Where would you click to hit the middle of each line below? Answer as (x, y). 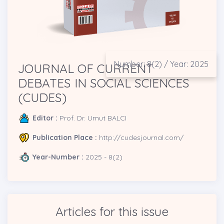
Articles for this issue (112, 211)
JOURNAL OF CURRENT (86, 68)
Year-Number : (59, 157)
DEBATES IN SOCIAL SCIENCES (104, 83)
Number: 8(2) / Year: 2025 (161, 64)
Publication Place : (66, 138)
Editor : (45, 118)
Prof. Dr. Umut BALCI (92, 118)
